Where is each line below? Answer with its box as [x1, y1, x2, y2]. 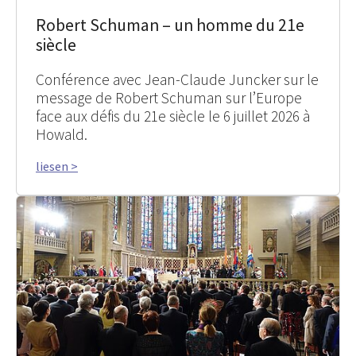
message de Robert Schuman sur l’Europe [36, 87, 302, 107]
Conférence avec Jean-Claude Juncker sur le [36, 69, 319, 89]
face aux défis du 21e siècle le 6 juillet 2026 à [36, 106, 310, 126]
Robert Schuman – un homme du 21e [36, 14, 304, 36]
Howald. [36, 124, 87, 144]
